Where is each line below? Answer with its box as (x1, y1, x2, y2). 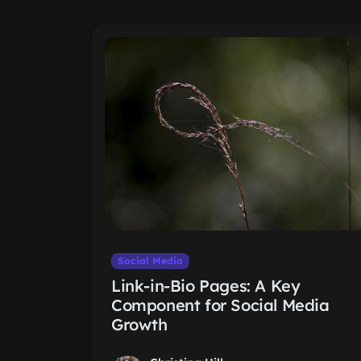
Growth (111, 314, 168, 334)
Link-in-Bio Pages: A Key (111, 276, 301, 296)
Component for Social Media (111, 295, 330, 315)
